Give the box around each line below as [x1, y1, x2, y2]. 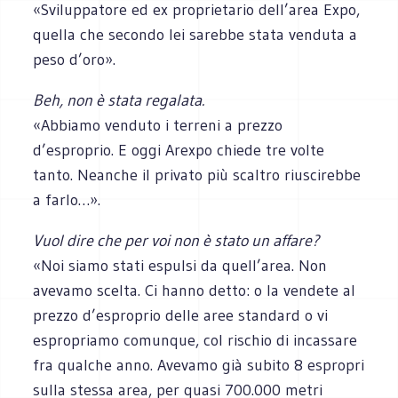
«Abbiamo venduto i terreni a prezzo [33, 115, 283, 135]
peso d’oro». [33, 49, 116, 69]
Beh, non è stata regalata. [33, 90, 205, 110]
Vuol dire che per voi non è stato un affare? [33, 230, 320, 251]
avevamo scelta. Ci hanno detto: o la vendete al [33, 280, 356, 300]
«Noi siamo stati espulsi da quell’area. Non [33, 255, 328, 275]
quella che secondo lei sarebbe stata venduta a [33, 24, 358, 44]
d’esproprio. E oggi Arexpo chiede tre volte [33, 139, 325, 160]
